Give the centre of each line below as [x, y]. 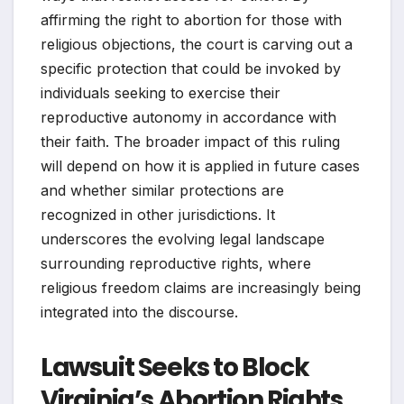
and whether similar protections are [162, 190]
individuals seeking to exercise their [161, 92]
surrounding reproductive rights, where [176, 263]
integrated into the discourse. [139, 312]
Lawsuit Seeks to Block [175, 367]
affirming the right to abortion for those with [191, 19]
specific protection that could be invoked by [191, 68]
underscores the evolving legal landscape [183, 239]
